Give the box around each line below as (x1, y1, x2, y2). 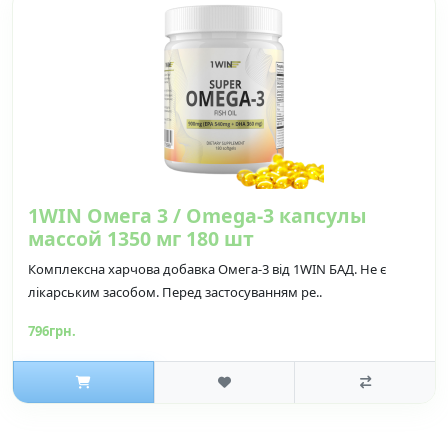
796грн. (28, 321, 76, 340)
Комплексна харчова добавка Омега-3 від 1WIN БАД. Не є (28, 259, 386, 278)
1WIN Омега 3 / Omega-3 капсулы (28, 201, 367, 229)
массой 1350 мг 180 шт (28, 224, 254, 252)
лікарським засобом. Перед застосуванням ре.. (28, 282, 322, 301)
